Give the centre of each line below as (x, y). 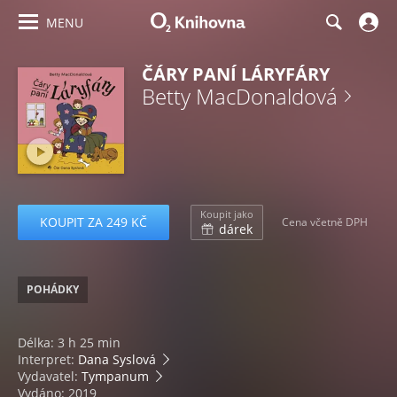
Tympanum (115, 376)
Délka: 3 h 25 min (69, 343)
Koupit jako (227, 214)
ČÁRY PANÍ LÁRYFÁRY (236, 74)
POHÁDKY (53, 289)
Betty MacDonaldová (240, 96)
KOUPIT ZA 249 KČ (93, 222)
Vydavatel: (50, 376)
